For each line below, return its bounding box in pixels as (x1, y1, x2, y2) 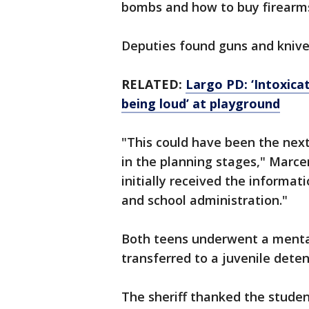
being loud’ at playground (121, 95, 280, 112)
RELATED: (121, 76, 186, 93)
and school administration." (121, 192, 288, 209)
